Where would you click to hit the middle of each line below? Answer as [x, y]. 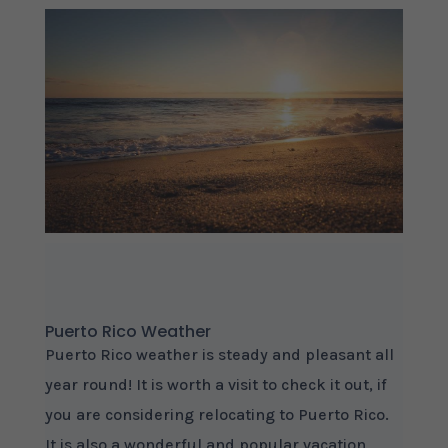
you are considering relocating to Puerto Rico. [216, 414]
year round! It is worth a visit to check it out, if [215, 384]
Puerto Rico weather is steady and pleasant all [219, 354]
